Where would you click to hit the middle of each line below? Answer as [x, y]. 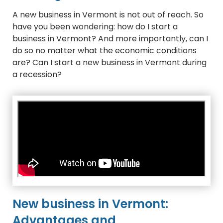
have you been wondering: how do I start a [95, 27]
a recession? [37, 75]
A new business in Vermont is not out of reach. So [108, 15]
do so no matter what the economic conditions [105, 51]
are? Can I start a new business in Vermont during [110, 63]
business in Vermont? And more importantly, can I [110, 39]
